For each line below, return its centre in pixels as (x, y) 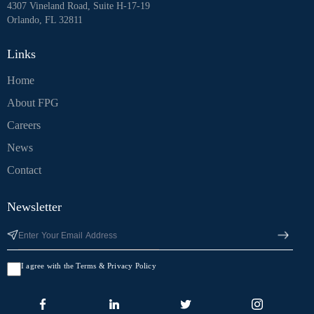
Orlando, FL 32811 (45, 20)
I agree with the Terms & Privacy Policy (89, 266)
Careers (24, 125)
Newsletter (34, 206)
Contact (24, 170)
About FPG (33, 103)
